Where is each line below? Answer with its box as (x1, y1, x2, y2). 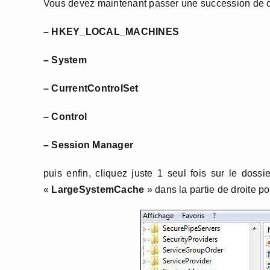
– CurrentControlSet (43, 83, 139, 93)
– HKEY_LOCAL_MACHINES (43, 27, 180, 37)
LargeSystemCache (51, 184, 145, 195)
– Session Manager (43, 140, 134, 150)
